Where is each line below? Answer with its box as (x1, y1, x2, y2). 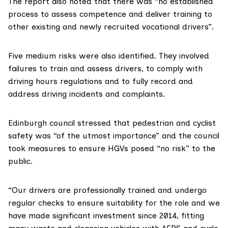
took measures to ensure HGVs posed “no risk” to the (8, 143, 215, 153)
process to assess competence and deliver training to (8, 9, 212, 19)
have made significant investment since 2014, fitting (8, 210, 204, 220)
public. (8, 156, 33, 166)
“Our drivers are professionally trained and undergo (8, 185, 207, 195)
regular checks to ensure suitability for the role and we (8, 197, 220, 208)
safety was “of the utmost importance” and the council (8, 130, 219, 140)
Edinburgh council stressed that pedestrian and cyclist (8, 118, 216, 128)
